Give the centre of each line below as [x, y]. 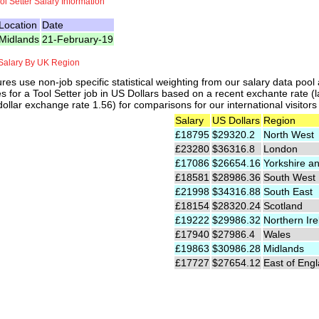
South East [288, 192]
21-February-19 [78, 40]
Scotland [283, 206]
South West [289, 178]
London [281, 149]
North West [289, 135]
